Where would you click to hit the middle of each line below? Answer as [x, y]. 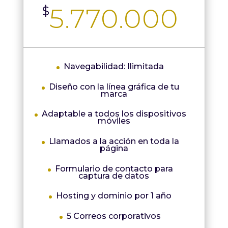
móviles [114, 121]
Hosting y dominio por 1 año [114, 196]
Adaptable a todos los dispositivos [114, 114]
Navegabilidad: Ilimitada [114, 67]
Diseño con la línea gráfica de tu [114, 87]
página [114, 149]
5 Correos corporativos [114, 216]
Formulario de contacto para [114, 168]
